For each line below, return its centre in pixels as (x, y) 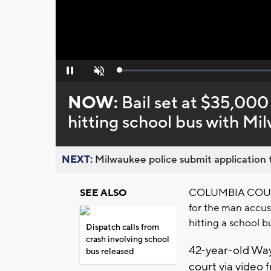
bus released (110, 252)
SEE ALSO (103, 193)
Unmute (98, 74)
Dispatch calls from (122, 228)
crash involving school (128, 240)
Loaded (132, 73)
